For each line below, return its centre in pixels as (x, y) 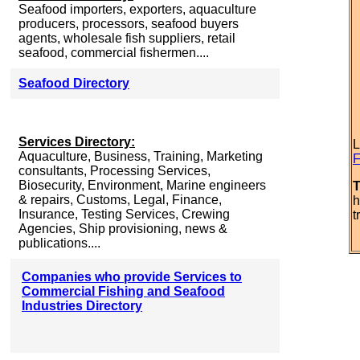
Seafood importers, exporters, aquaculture (137, 9)
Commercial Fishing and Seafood (123, 291)
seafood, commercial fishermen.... (114, 53)
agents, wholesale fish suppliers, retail (127, 38)
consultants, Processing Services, (115, 171)
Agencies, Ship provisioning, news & (123, 229)
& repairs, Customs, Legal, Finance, (120, 200)
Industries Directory (82, 306)
